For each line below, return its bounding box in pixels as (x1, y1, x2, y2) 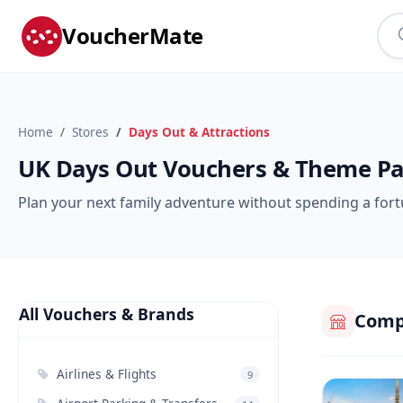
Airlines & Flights (57, 365, 157, 382)
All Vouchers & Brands (19, 303, 194, 325)
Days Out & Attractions (129, 123, 270, 140)
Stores (72, 123, 109, 140)
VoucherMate (62, 21, 203, 50)
